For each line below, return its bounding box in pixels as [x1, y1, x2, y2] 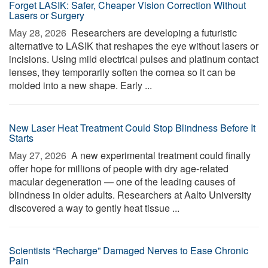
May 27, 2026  [9, 148, 69, 162]
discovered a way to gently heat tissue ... [9, 201, 179, 215]
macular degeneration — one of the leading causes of [9, 175, 235, 188]
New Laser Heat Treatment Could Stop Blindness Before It [9, 121, 255, 135]
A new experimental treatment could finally [69, 148, 251, 162]
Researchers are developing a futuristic [69, 26, 237, 39]
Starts [9, 131, 33, 145]
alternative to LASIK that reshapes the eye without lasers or [9, 39, 258, 53]
